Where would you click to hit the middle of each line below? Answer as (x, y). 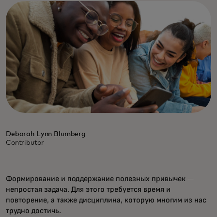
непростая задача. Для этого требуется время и (88, 190)
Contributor (25, 143)
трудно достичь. (33, 211)
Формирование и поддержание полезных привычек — (100, 179)
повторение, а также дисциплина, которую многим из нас (106, 200)
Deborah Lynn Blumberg (46, 134)
